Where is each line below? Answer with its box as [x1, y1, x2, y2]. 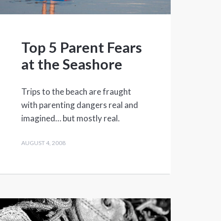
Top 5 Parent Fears [21, 38, 142, 56]
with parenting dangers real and [21, 100, 138, 110]
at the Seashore [21, 55, 122, 73]
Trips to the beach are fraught [21, 86, 131, 97]
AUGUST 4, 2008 [21, 139, 66, 147]
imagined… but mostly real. [21, 113, 120, 124]
